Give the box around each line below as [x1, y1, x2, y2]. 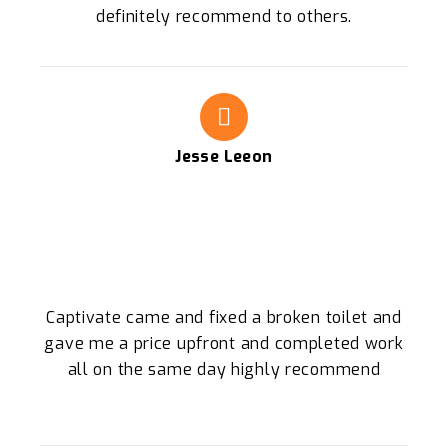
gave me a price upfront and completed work [44, 333, 404, 355]
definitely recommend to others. [95, 6, 353, 27]
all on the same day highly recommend [67, 359, 381, 381]
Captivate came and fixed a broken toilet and [46, 307, 402, 329]
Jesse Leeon [175, 146, 273, 167]
